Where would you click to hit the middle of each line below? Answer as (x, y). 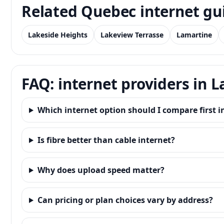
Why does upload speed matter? (101, 170)
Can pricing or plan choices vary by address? (125, 200)
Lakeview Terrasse (132, 35)
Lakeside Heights (58, 35)
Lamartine (194, 35)
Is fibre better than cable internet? (106, 140)
